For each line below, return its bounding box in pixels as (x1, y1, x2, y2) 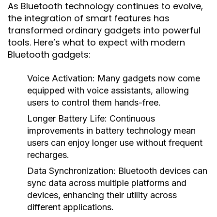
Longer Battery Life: (27, 113, 107, 124)
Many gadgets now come (95, 73, 200, 83)
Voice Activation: (27, 73, 95, 83)
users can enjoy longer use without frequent (27, 138, 202, 148)
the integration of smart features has (8, 12, 170, 24)
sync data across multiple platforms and (27, 178, 186, 188)
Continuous (107, 113, 155, 124)
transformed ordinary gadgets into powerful (8, 24, 201, 36)
